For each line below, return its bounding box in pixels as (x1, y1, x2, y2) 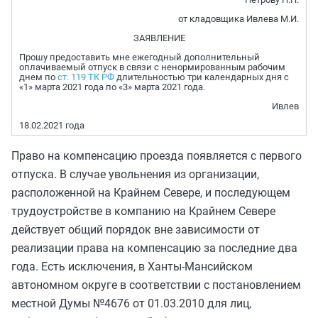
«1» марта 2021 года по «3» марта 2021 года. (19, 82, 205, 92)
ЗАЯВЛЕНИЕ (133, 33, 185, 43)
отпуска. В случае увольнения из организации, (11, 168, 259, 181)
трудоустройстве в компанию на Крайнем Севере (11, 204, 275, 218)
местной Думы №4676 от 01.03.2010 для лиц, (11, 297, 251, 310)
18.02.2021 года (19, 120, 84, 131)
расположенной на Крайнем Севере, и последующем (11, 186, 290, 199)
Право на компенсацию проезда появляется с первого (11, 149, 302, 163)
